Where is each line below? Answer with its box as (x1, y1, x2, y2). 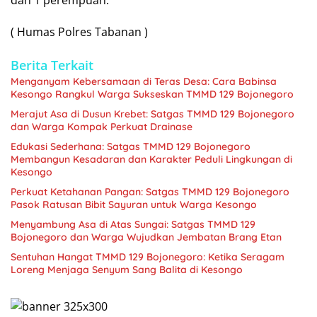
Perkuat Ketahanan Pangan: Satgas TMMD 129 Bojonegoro (11, 185, 289, 198)
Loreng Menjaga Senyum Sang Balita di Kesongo (11, 263, 243, 276)
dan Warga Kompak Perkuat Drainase (11, 120, 192, 133)
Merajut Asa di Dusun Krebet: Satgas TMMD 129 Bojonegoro (11, 107, 294, 120)
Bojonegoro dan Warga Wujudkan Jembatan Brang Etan (11, 230, 282, 243)
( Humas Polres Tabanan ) (11, 23, 148, 40)
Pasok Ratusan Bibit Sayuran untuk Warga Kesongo (11, 197, 257, 211)
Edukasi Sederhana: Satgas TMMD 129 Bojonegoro (11, 139, 250, 153)
